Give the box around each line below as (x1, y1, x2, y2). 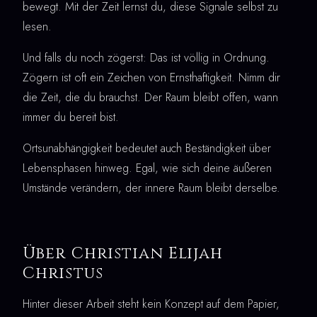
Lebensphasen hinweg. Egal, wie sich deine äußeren (23, 160, 272, 177)
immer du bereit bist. (23, 109, 119, 126)
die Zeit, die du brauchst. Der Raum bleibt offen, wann (23, 89, 278, 106)
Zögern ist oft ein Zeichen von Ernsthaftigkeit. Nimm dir (23, 69, 280, 86)
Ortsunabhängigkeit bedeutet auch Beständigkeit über (23, 140, 271, 157)
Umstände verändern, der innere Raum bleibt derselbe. (23, 180, 280, 197)
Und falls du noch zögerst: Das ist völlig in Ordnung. (23, 50, 270, 67)
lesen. (23, 18, 52, 35)
